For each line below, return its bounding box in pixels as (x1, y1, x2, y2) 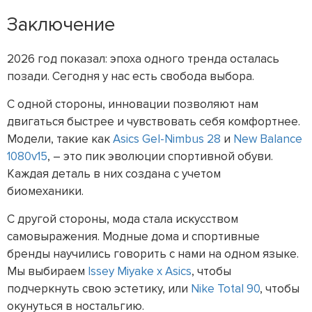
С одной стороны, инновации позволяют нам (7, 96, 258, 111)
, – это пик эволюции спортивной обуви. (47, 148, 273, 164)
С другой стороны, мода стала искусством (7, 211, 238, 226)
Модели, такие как (7, 131, 113, 146)
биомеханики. (7, 183, 89, 198)
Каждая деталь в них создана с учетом (7, 166, 221, 181)
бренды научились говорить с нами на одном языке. (7, 246, 299, 261)
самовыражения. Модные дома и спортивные (7, 228, 260, 244)
